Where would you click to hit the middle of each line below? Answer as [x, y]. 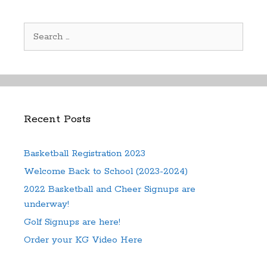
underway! [46, 204]
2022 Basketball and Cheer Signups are [110, 189]
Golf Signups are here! [72, 222]
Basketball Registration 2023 [85, 153]
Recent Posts [57, 119]
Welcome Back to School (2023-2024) [106, 171]
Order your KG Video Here [83, 240]
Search [38, 29]
